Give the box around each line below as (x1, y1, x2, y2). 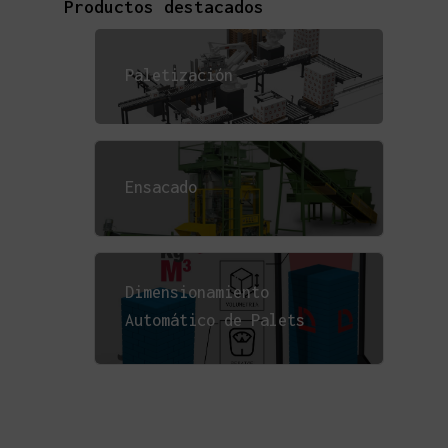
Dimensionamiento (125, 282, 269, 301)
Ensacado (125, 178, 197, 197)
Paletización (125, 66, 233, 85)
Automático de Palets (125, 310, 305, 329)
